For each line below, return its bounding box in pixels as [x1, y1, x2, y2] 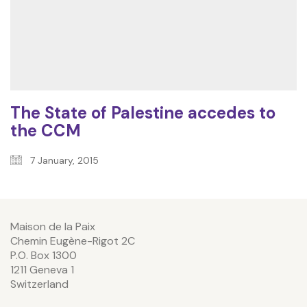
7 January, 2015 [27, 153, 99, 167]
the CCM [10, 119, 81, 141]
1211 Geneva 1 [10, 262, 74, 277]
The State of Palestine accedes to [10, 101, 275, 123]
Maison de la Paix [10, 219, 95, 234]
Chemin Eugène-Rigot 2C [10, 233, 135, 248]
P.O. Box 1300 [10, 247, 77, 262]
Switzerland [10, 276, 69, 291]
